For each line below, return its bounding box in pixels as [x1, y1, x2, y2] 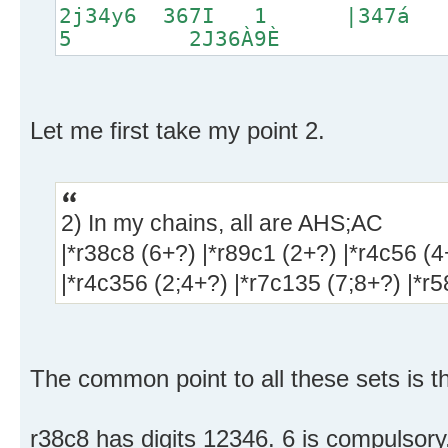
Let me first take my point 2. [30, 117, 325, 145]
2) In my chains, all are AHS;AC [61, 210, 383, 237]
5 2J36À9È [59, 26, 280, 52]
